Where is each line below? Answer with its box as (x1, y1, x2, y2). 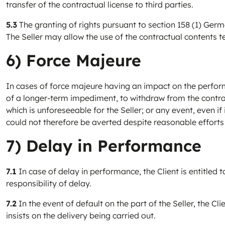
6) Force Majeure (6, 50, 141, 70)
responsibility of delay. (6, 178, 91, 188)
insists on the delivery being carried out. (6, 210, 156, 220)
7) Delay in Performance (6, 136, 201, 156)
